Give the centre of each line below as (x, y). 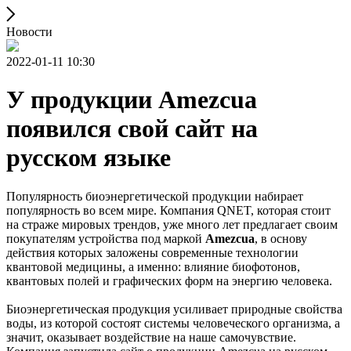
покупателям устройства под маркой (106, 238)
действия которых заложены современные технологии (152, 252)
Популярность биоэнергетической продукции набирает (155, 196)
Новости (29, 32)
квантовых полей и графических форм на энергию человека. (169, 280)
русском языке (89, 158)
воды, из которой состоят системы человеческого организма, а (173, 323)
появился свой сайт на (132, 129)
